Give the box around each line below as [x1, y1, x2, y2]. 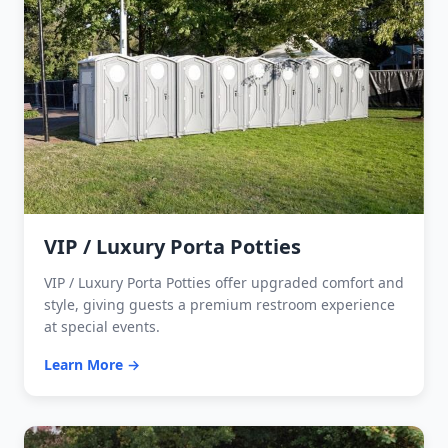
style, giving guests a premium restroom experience [44, 295, 395, 315]
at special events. [44, 317, 160, 337]
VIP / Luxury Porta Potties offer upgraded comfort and [44, 273, 404, 293]
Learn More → [44, 355, 140, 375]
